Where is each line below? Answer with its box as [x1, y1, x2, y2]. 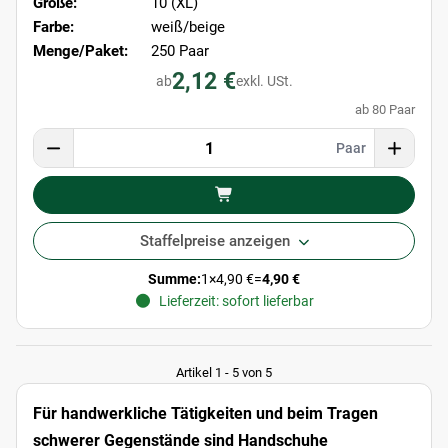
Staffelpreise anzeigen [139, 232, 290, 251]
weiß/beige [151, 18, 225, 37]
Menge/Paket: [33, 42, 128, 61]
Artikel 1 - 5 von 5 [176, 365, 272, 381]
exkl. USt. [235, 73, 293, 90]
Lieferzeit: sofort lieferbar [159, 293, 315, 310]
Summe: [148, 271, 201, 288]
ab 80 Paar [355, 102, 415, 118]
